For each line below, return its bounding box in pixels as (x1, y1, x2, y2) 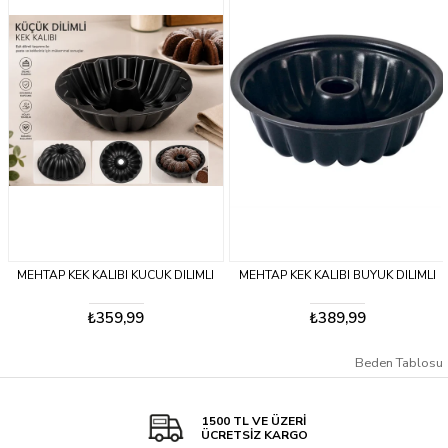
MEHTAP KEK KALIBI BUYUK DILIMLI (236, 267, 434, 284)
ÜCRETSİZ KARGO (200, 427, 308, 444)
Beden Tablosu (355, 354, 443, 373)
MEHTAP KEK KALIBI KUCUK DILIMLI (15, 267, 213, 284)
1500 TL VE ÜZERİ (202, 413, 306, 430)
